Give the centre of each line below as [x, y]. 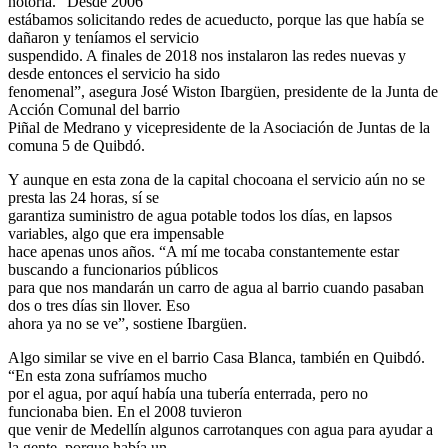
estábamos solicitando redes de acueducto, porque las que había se [216, 19]
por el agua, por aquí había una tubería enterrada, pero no [188, 393]
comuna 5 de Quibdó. [76, 145]
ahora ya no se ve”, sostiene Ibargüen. [127, 323]
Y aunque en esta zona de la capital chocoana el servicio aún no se [216, 179]
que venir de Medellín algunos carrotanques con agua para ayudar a [220, 429]
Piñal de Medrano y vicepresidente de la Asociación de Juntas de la [219, 127]
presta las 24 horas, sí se [83, 197]
